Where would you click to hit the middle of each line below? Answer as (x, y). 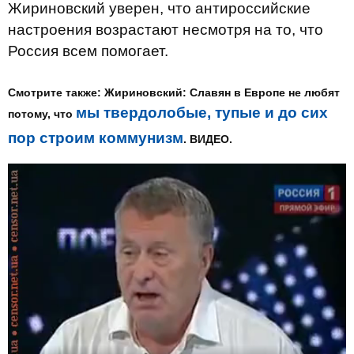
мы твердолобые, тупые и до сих (202, 112)
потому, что (42, 113)
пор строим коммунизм (96, 137)
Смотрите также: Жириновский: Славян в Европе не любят (174, 92)
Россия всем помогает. (88, 51)
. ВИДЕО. (208, 139)
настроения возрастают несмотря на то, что (166, 30)
